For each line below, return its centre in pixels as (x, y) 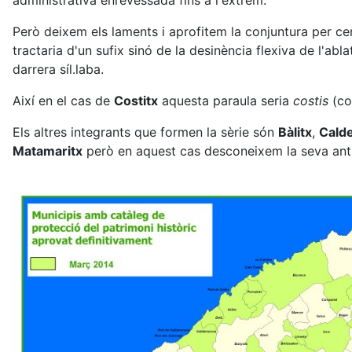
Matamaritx (48, 151)
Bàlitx (295, 132)
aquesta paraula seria (225, 101)
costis (311, 101)
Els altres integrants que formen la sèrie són (145, 132)
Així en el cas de (63, 101)
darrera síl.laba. (58, 69)
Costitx (136, 101)
